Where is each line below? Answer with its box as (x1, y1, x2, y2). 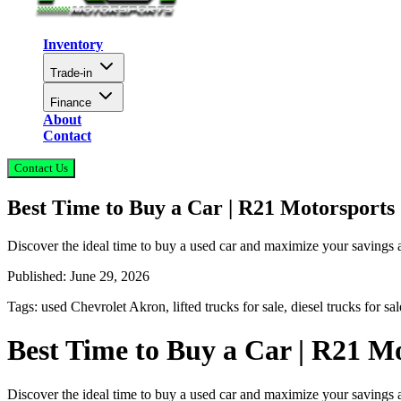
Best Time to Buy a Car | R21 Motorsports (7, 195, 395, 219)
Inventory (43, 37, 103, 52)
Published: (7, 268, 70, 284)
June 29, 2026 (70, 268, 149, 284)
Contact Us (14, 161, 68, 175)
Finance (50, 96, 91, 109)
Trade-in (50, 66, 92, 80)
